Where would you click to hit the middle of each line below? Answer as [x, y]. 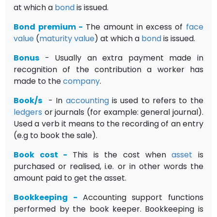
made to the [39, 81]
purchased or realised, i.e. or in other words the [108, 166]
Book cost [36, 155]
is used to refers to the [156, 100]
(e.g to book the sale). [56, 135]
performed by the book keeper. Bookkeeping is [108, 209]
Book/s [28, 100]
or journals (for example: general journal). [123, 112]
